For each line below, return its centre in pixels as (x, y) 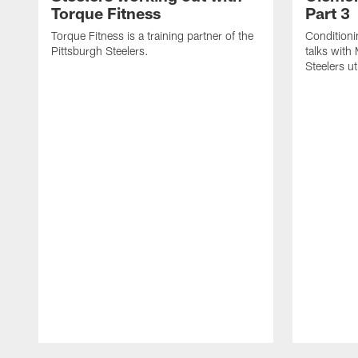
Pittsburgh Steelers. (100, 50)
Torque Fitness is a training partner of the (152, 35)
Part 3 (328, 12)
